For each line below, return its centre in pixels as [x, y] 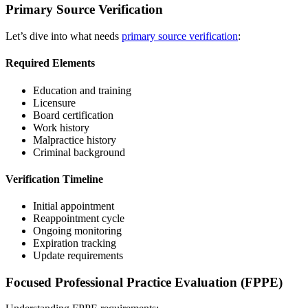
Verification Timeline [54, 179]
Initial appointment [74, 206]
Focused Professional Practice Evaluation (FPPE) [144, 282]
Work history [61, 127]
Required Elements [50, 63]
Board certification [73, 115]
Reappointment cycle [79, 219]
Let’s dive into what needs [64, 36]
